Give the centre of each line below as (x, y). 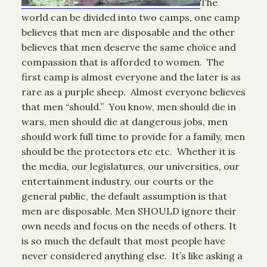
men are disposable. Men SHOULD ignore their (129, 211)
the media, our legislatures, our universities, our (131, 166)
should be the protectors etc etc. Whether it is (128, 151)
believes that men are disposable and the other (128, 32)
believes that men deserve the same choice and (129, 47)
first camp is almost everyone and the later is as (131, 77)
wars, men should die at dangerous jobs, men (125, 122)
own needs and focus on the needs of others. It (129, 226)
